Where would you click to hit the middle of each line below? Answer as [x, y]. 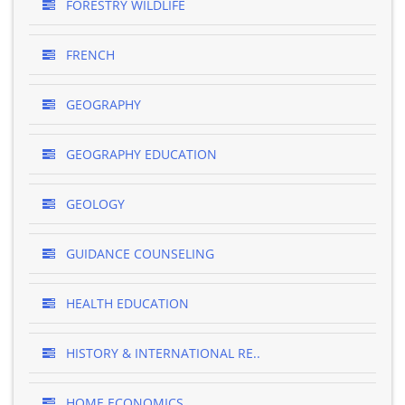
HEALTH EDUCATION [126, 303]
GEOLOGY [94, 204]
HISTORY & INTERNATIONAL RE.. [161, 353]
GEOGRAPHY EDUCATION [140, 154]
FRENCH [89, 55]
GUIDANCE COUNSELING [138, 254]
